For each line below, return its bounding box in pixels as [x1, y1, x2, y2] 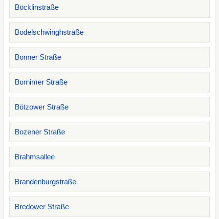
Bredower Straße [15, 202, 69, 211]
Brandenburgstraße [15, 177, 76, 186]
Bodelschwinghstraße [15, 28, 84, 36]
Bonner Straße [15, 53, 61, 61]
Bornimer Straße [15, 78, 67, 86]
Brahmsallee [15, 153, 55, 161]
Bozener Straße [15, 128, 65, 136]
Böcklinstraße [15, 3, 59, 11]
